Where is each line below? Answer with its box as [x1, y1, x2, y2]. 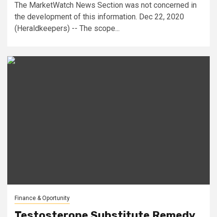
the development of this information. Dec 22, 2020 [15, 12, 184, 21]
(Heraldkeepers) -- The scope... [15, 23, 120, 33]
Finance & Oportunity [15, 194, 70, 201]
